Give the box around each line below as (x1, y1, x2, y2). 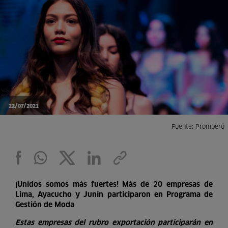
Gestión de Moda (15, 200, 74, 210)
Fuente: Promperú (171, 123, 224, 131)
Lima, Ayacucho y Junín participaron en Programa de (15, 190, 213, 199)
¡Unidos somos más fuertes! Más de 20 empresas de (15, 180, 213, 189)
